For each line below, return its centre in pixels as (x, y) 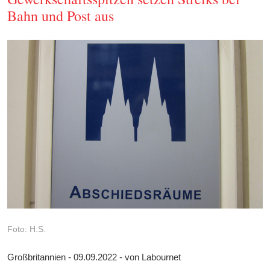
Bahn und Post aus (61, 16)
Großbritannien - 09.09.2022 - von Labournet (94, 257)
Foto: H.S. (27, 229)
